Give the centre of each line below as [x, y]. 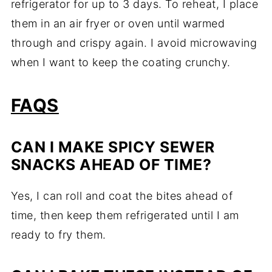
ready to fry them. [58, 235]
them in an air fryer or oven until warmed [118, 24]
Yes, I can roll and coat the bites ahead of [122, 196]
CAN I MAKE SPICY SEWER [113, 147]
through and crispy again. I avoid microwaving [134, 43]
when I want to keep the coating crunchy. [121, 63]
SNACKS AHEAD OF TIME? [111, 165]
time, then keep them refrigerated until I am [125, 216]
